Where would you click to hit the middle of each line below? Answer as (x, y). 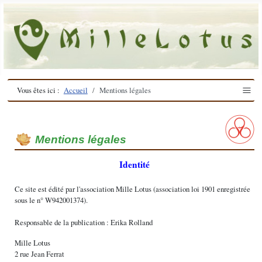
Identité (135, 164)
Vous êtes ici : (40, 90)
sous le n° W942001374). (51, 200)
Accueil (75, 90)
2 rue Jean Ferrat (40, 254)
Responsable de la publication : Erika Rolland (84, 222)
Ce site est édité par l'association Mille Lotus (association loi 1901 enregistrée (133, 189)
